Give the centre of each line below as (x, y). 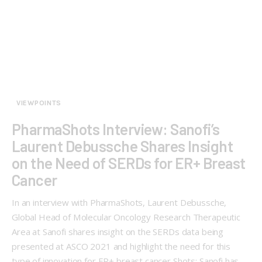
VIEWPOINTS (39, 103)
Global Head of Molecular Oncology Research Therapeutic (126, 217)
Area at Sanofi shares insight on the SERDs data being (118, 231)
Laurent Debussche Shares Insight (123, 146)
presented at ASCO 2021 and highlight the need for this (121, 246)
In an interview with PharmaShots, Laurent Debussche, (119, 202)
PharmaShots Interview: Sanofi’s (116, 129)
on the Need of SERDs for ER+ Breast (129, 163)
